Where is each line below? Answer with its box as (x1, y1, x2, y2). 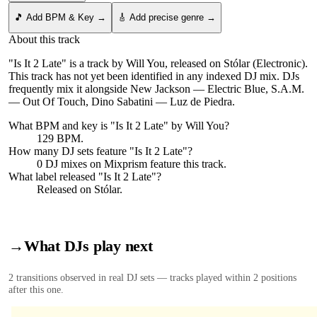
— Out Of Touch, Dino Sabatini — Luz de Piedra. (8, 95, 235, 108)
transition (13, 272, 54, 284)
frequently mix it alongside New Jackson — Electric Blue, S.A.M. (8, 82, 304, 95)
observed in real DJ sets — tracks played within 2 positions (57, 272, 296, 284)
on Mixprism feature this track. (87, 157, 226, 170)
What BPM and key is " (8, 119, 115, 132)
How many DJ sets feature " (8, 144, 134, 157)
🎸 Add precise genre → (117, 12, 216, 23)
